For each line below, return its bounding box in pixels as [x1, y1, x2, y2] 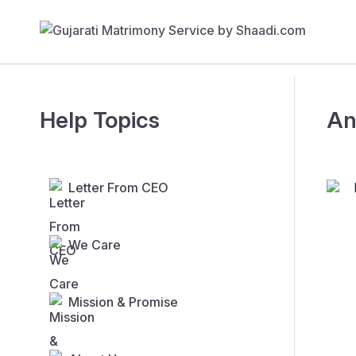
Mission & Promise [68, 294, 178, 311]
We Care [68, 237, 121, 253]
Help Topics [40, 106, 160, 134]
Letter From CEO [68, 180, 168, 196]
